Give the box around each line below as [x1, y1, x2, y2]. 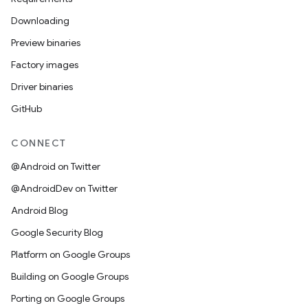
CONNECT [11, 137, 67, 149]
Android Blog [11, 204, 68, 217]
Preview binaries [11, 36, 80, 49]
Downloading [11, 14, 69, 27]
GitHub [11, 102, 42, 115]
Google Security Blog [11, 226, 103, 239]
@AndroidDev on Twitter [11, 182, 118, 195]
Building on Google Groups [11, 270, 129, 283]
